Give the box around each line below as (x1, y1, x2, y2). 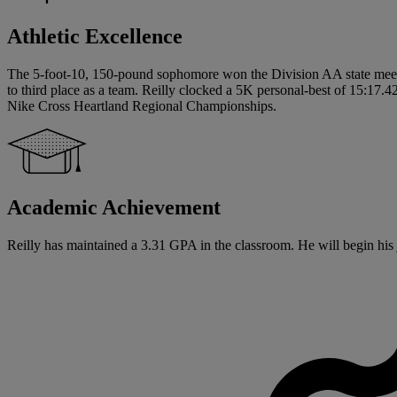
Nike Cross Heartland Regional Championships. (7, 97, 284, 113)
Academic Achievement (7, 195, 221, 219)
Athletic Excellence (7, 24, 183, 48)
